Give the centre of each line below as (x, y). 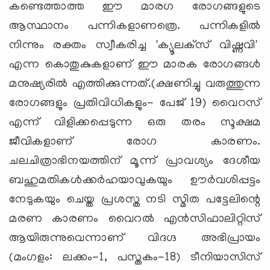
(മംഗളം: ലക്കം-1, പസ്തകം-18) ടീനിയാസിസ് (135, 258)
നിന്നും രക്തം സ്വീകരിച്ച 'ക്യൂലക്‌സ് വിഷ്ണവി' (135, 46)
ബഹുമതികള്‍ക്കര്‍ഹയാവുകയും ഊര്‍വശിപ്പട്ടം (135, 181)
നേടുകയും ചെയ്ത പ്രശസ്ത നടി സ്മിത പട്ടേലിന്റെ (135, 200)
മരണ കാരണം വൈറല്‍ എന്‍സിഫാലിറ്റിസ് (135, 219)
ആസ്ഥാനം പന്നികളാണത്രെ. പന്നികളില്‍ (135, 26)
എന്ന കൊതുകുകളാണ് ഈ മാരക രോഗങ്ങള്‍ (135, 65)
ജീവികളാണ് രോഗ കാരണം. (135, 142)
